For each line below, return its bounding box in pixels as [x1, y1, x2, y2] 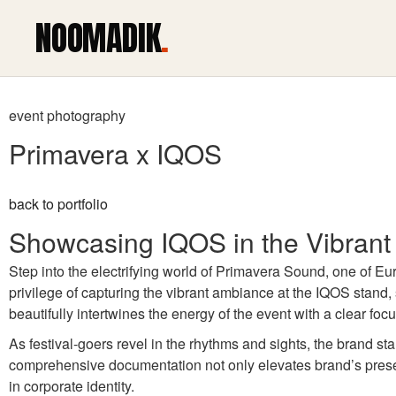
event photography [9, 105, 126, 126]
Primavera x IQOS [9, 134, 222, 172]
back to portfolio [9, 194, 108, 214]
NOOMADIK [35, 12, 162, 64]
